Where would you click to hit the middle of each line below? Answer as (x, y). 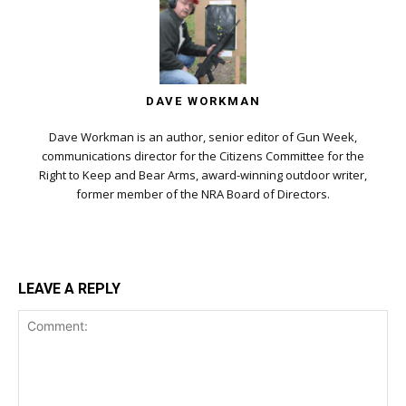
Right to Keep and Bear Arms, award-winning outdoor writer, (203, 174)
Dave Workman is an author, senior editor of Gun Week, (203, 136)
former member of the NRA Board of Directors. (203, 193)
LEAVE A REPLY (69, 288)
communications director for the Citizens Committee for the (203, 155)
